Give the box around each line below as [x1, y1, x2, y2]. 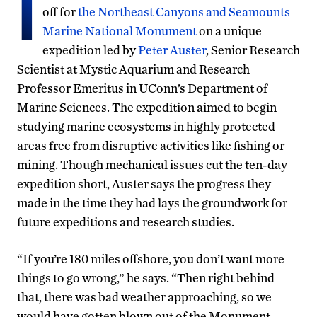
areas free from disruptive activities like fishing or [17, 137, 284, 153]
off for [42, 4, 78, 19]
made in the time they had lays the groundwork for [17, 195, 287, 210]
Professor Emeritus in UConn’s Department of [17, 80, 267, 96]
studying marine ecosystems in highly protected [17, 118, 275, 134]
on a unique [197, 23, 262, 38]
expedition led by [42, 42, 138, 57]
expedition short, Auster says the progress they [17, 175, 271, 191]
